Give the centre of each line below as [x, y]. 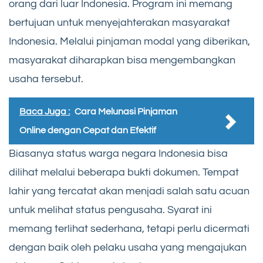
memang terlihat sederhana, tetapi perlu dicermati [129, 229]
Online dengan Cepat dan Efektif [88, 131]
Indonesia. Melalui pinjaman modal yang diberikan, [129, 42]
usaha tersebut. [46, 79]
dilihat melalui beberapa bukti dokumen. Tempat [124, 173]
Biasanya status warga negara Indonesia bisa [118, 154]
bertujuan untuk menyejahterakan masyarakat [119, 23]
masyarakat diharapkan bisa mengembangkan [122, 60]
